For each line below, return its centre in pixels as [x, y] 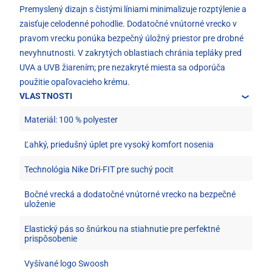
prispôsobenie [51, 239]
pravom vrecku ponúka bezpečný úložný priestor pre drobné [131, 39]
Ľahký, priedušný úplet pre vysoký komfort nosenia [119, 145]
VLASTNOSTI [46, 96]
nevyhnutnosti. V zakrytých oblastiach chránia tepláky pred [131, 53]
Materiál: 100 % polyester [71, 120]
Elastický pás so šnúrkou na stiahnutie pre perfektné [122, 229]
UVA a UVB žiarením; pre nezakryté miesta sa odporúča [122, 68]
